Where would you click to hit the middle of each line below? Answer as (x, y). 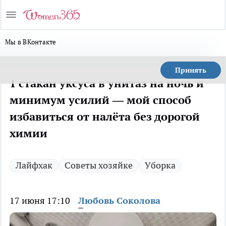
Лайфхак (34, 165)
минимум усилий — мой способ (100, 100)
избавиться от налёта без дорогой (105, 117)
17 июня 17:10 (40, 201)
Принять (191, 70)
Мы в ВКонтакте (31, 42)
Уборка (160, 165)
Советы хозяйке (99, 165)
